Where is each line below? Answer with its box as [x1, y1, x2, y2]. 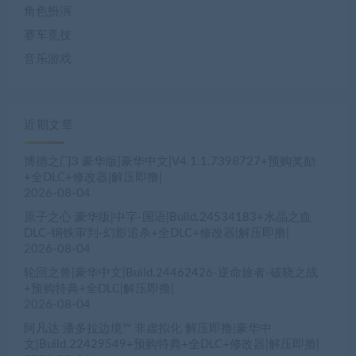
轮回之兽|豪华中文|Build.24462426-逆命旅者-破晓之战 [24, 266, 318, 279]
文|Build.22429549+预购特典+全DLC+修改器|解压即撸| [24, 338, 319, 350]
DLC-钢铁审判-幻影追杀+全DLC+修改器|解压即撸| [24, 226, 289, 239]
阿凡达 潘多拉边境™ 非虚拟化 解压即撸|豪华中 [24, 322, 272, 335]
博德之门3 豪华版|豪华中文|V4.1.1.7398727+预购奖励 [24, 155, 315, 168]
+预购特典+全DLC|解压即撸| [24, 282, 174, 295]
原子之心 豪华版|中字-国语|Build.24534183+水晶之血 [24, 211, 311, 223]
